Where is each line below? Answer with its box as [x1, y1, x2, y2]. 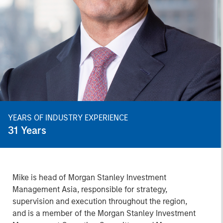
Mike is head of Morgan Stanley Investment [12, 173, 166, 182]
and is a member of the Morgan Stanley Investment [12, 209, 196, 218]
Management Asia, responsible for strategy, [12, 185, 167, 194]
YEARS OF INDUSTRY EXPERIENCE [8, 113, 128, 122]
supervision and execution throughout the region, [12, 197, 187, 206]
